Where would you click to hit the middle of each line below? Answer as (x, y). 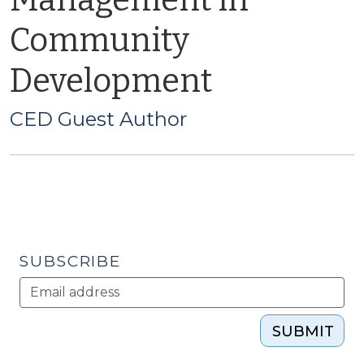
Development (111, 81)
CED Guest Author (98, 119)
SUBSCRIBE (71, 261)
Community (100, 41)
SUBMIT (303, 331)
